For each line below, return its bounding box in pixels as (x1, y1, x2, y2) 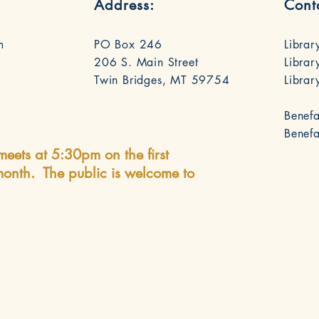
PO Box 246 (94, 37, 162, 52)
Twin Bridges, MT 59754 (94, 73, 230, 88)
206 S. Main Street (94, 55, 199, 70)
